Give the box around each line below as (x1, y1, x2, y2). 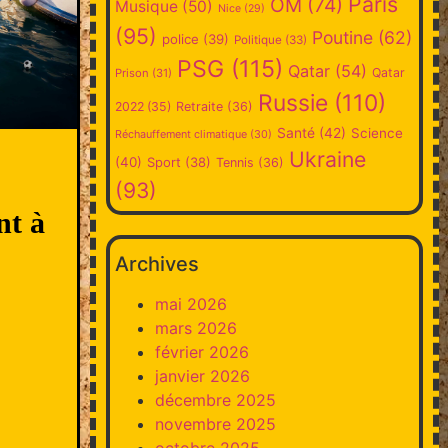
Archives (114, 251, 199, 276)
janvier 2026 (154, 365, 250, 386)
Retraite (175, 98, 223, 114)
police (161, 30, 199, 47)
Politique (233, 32, 282, 47)
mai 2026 (154, 293, 227, 314)
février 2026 (154, 341, 249, 362)
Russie (257, 88, 328, 117)
